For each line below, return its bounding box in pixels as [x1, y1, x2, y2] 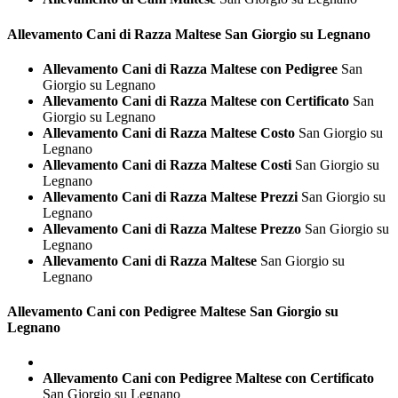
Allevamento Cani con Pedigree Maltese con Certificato [43, 370, 374, 386]
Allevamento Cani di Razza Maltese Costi [43, 156, 291, 172]
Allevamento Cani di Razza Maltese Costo [43, 124, 295, 140]
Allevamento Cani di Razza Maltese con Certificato [43, 92, 349, 108]
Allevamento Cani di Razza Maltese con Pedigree [43, 60, 338, 76]
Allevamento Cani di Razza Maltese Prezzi [43, 188, 298, 204]
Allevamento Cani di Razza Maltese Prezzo [43, 220, 301, 236]
